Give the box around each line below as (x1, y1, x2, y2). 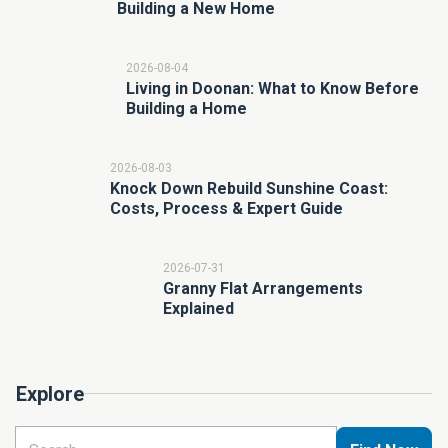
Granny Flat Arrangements (162, 279, 363, 299)
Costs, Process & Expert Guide (109, 199, 343, 219)
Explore (16, 382, 84, 407)
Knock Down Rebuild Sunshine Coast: (109, 179, 388, 199)
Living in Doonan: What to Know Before (125, 79, 419, 99)
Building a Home (125, 99, 247, 119)
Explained (162, 299, 234, 319)
